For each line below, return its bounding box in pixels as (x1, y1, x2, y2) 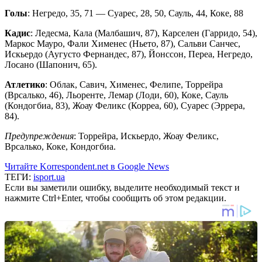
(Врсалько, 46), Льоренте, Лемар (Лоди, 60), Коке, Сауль (5, 89, 228, 100)
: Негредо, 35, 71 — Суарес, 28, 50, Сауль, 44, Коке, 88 (27, 8, 243, 18)
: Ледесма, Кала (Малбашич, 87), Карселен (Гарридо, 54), (30, 27, 257, 38)
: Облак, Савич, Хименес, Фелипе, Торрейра (45, 79, 223, 89)
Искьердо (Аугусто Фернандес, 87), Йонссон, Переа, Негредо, (5, 49, 253, 59)
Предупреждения (5, 130, 74, 141)
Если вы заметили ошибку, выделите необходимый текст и (5, 182, 240, 192)
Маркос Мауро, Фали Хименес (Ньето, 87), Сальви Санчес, (5, 38, 240, 49)
